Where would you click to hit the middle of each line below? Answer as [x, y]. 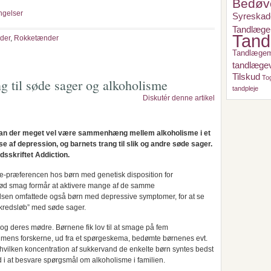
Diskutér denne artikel [179, 98]
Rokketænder [36, 38]
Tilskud [246, 77]
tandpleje [245, 88]
